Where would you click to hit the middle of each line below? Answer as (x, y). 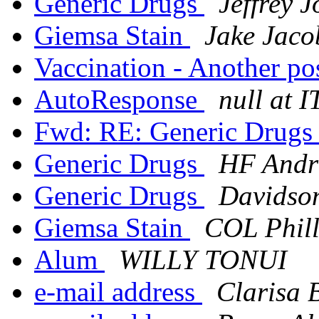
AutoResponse (119, 100)
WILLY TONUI (203, 260)
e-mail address (118, 292)
